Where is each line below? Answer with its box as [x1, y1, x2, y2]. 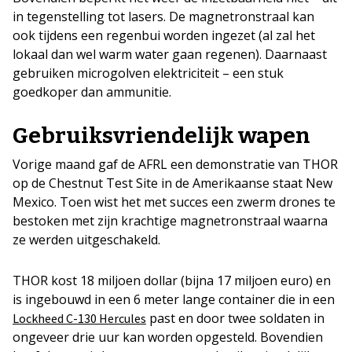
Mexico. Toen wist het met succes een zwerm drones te [13, 192, 335, 211]
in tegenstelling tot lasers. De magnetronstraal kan [13, 7, 314, 25]
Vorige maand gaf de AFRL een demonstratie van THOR [13, 155, 338, 173]
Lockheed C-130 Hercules [13, 310, 146, 326]
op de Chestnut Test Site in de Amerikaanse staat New [13, 174, 332, 192]
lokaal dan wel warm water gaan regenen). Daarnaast [13, 45, 327, 63]
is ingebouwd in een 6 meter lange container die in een [13, 290, 335, 308]
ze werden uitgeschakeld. [13, 230, 160, 248]
